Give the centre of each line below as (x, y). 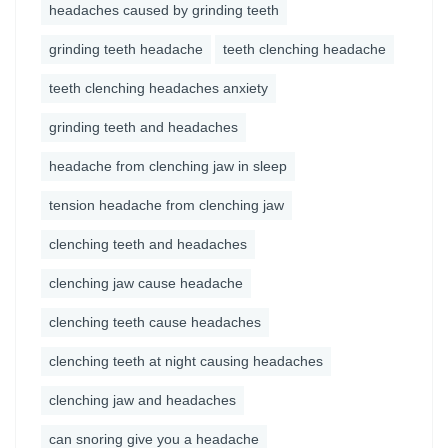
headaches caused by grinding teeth (164, 10)
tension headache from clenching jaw (166, 205)
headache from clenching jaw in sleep (168, 166)
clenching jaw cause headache (146, 283)
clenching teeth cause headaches (155, 322)
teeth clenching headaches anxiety (158, 88)
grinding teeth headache (126, 49)
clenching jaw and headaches (142, 400)
